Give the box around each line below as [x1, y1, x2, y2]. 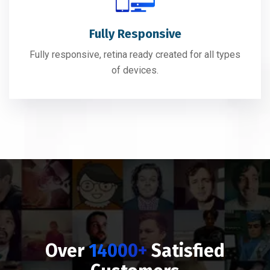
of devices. [111, 64, 159, 77]
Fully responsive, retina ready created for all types [30, 49, 240, 61]
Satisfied [151, 240, 225, 262]
